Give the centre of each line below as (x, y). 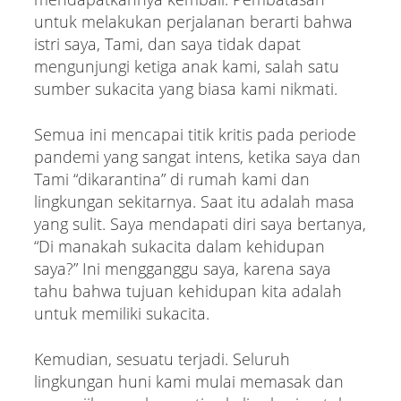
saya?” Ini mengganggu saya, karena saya (182, 268)
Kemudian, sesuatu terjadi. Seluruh (162, 358)
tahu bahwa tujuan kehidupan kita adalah (188, 290)
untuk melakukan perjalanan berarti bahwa (193, 21)
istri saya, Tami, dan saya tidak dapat (167, 43)
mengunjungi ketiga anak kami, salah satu (186, 66)
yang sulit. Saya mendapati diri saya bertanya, (200, 223)
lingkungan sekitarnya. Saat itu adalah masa (194, 201)
